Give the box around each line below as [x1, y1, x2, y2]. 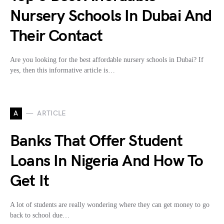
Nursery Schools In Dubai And [10, 6, 212, 26]
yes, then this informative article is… [10, 66, 115, 74]
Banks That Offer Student [10, 131, 182, 151]
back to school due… [10, 211, 69, 219]
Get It [10, 171, 49, 191]
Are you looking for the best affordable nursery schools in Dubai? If [10, 55, 203, 63]
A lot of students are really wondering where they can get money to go [10, 200, 209, 208]
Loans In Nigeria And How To [10, 151, 203, 171]
